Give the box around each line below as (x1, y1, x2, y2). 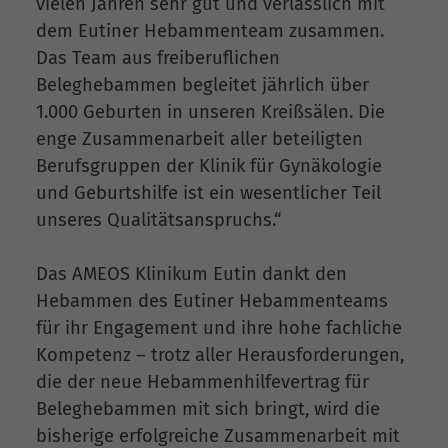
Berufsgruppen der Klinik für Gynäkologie (36, 155, 382, 178)
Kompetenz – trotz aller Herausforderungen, (36, 344, 404, 367)
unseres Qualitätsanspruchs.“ (36, 209, 281, 232)
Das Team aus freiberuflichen (36, 47, 280, 70)
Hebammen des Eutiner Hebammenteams (36, 290, 388, 313)
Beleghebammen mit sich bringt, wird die (36, 398, 380, 421)
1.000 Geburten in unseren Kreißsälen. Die (36, 101, 385, 124)
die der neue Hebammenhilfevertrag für (36, 371, 369, 394)
